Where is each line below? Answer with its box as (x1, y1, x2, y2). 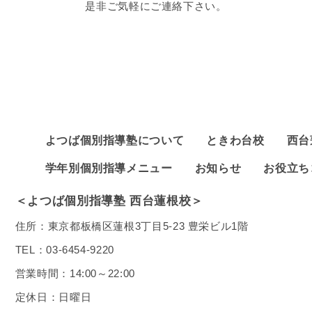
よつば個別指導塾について (45, 134, 185, 147)
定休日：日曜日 (15, 292, 92, 304)
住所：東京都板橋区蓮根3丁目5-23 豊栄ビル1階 (15, 221, 249, 233)
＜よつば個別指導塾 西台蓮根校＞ (15, 194, 203, 208)
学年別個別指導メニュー (45, 162, 173, 175)
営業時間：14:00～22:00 (15, 268, 135, 280)
